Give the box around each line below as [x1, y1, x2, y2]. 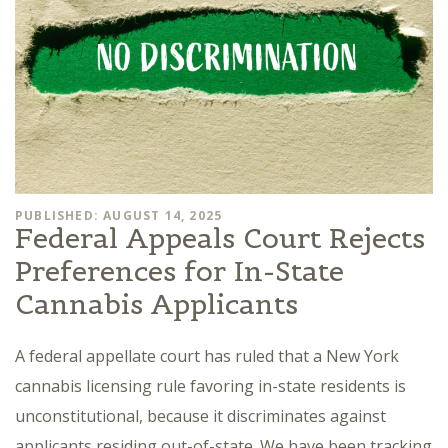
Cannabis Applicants [15, 285, 298, 322]
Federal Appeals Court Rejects [15, 219, 425, 256]
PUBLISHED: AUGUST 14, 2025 [15, 206, 223, 224]
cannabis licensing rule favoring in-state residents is [15, 374, 406, 397]
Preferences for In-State [15, 252, 344, 289]
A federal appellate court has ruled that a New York [15, 344, 399, 367]
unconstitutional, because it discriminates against [15, 404, 386, 427]
